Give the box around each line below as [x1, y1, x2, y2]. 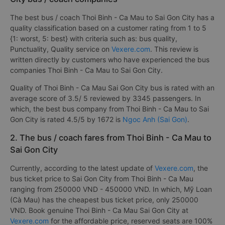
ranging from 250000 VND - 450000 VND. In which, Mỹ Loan [10, 185, 212, 193]
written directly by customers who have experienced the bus [10, 55, 209, 64]
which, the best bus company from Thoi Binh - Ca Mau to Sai [10, 104, 209, 113]
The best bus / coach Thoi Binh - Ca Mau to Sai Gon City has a [10, 13, 214, 22]
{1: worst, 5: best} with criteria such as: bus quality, [10, 34, 177, 43]
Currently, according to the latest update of [10, 164, 155, 172]
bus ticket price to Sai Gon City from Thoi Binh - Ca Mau [10, 174, 193, 183]
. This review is [150, 45, 198, 53]
